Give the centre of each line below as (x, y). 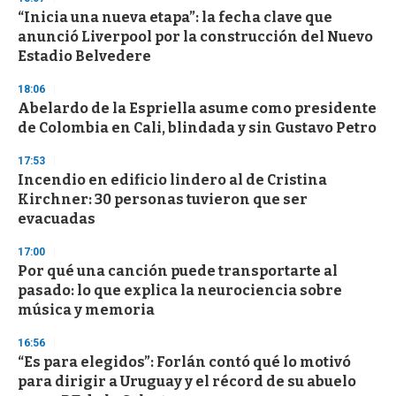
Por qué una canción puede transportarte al (178, 271)
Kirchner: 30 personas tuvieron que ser (163, 200)
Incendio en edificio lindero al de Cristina (172, 180)
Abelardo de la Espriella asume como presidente (197, 109)
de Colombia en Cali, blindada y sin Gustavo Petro (197, 128)
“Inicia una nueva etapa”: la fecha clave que (175, 18)
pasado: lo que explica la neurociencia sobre (180, 291)
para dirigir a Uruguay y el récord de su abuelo (187, 382)
